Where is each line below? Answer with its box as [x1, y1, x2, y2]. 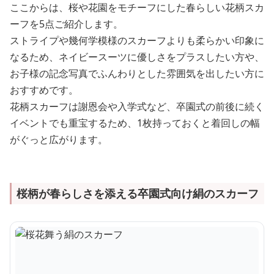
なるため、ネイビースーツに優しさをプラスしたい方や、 [10, 50, 264, 64]
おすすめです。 [10, 83, 78, 97]
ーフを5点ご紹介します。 [10, 17, 123, 31]
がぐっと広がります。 [10, 132, 108, 146]
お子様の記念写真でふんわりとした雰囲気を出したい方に [10, 66, 264, 80]
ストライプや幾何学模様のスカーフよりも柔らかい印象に [10, 33, 264, 47]
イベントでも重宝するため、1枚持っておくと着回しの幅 [10, 116, 260, 130]
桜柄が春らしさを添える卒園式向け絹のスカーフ [17, 185, 259, 201]
